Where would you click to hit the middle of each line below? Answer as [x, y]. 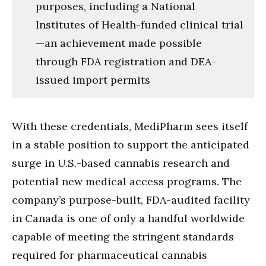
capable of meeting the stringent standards [123, 236]
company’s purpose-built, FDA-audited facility [131, 199]
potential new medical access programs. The [127, 181]
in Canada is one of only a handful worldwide [128, 218]
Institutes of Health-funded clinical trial [140, 24]
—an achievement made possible [119, 43]
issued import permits [93, 80]
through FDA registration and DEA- [126, 61]
